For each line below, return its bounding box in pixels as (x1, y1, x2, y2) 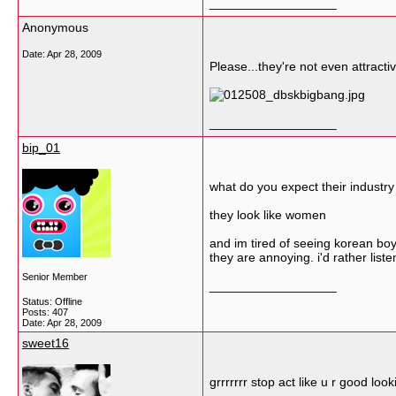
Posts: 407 (22, 307, 68, 317)
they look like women (209, 208, 326, 222)
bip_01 (22, 141, 60, 155)
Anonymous (22, 20, 88, 34)
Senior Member (22, 271, 88, 282)
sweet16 (22, 336, 69, 350)
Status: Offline (22, 296, 82, 307)
